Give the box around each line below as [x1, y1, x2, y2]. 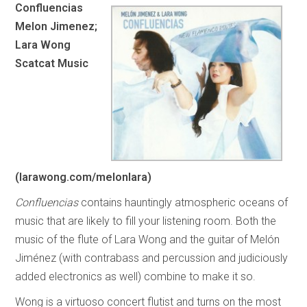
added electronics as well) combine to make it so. [15, 270, 259, 283]
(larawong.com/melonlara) [15, 171, 152, 184]
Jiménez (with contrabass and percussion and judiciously [15, 251, 288, 265]
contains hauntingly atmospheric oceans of [81, 196, 288, 209]
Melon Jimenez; [15, 19, 98, 33]
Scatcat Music [15, 56, 89, 70]
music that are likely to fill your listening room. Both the [15, 214, 277, 228]
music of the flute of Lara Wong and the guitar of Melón [15, 233, 280, 246]
